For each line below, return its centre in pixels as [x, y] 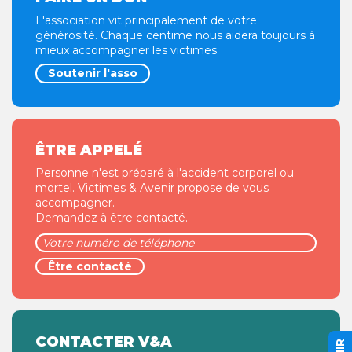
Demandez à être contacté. [112, 218]
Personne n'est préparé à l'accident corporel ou [165, 173]
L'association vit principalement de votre [146, 20]
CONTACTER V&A [104, 341]
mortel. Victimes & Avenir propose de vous [152, 188]
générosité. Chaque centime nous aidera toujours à [175, 35]
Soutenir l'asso [93, 73]
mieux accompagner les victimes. [127, 50]
